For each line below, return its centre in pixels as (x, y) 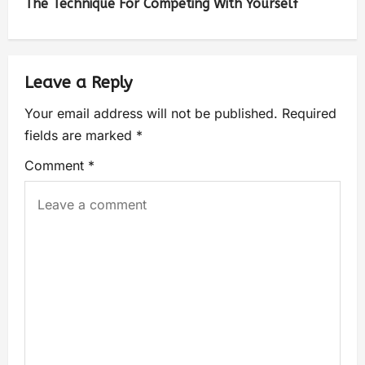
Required (309, 114)
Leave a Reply (78, 83)
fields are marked (80, 136)
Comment (56, 166)
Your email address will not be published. (151, 114)
